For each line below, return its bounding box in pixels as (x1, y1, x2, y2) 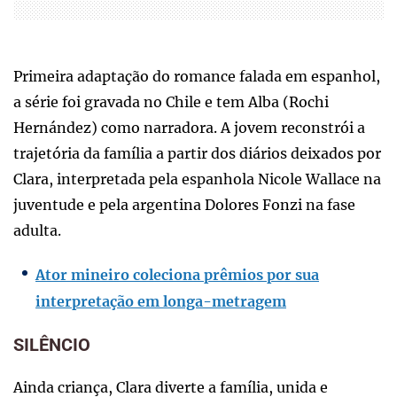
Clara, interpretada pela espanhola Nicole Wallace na (13, 169, 381, 188)
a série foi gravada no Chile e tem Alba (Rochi (13, 92, 329, 111)
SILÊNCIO (13, 333, 90, 355)
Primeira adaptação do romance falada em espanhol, (13, 66, 380, 85)
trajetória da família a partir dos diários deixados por (13, 144, 381, 162)
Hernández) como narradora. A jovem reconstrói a (13, 118, 365, 136)
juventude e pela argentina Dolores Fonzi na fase (13, 195, 355, 214)
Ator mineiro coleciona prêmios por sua (35, 265, 319, 284)
